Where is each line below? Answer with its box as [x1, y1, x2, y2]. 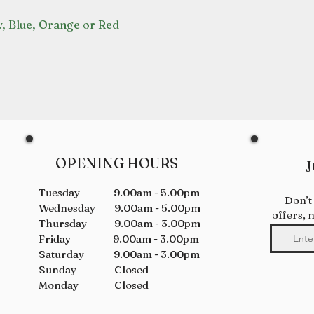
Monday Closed [39, 278, 149, 292]
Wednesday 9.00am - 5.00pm [39, 201, 200, 214]
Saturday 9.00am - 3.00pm [39, 247, 200, 261]
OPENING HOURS [39, 154, 178, 172]
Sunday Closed [39, 263, 149, 276]
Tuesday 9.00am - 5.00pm [39, 186, 200, 199]
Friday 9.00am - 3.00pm [39, 232, 199, 245]
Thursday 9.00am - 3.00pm [39, 217, 200, 230]
